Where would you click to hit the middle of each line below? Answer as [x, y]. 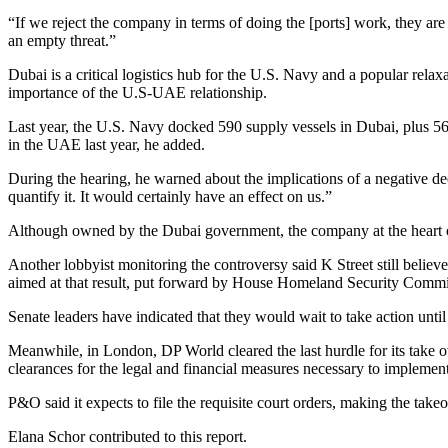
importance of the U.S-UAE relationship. [137, 92]
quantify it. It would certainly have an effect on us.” [170, 196]
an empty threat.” [62, 40]
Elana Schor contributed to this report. [127, 436]
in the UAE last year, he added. [106, 144]
